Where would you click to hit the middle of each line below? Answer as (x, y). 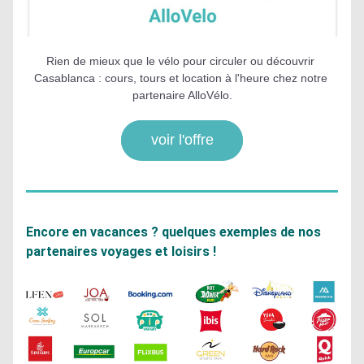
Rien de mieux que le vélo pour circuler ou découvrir (180, 61)
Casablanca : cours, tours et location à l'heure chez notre (180, 78)
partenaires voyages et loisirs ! (121, 251)
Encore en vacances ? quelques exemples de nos (173, 232)
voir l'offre (182, 140)
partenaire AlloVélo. (182, 95)
